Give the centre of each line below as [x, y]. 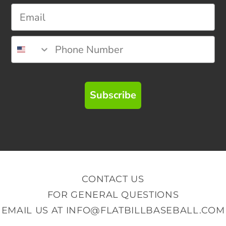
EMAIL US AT [34, 210]
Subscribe [113, 95]
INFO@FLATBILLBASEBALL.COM [145, 210]
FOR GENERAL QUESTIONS [113, 195]
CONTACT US [113, 179]
